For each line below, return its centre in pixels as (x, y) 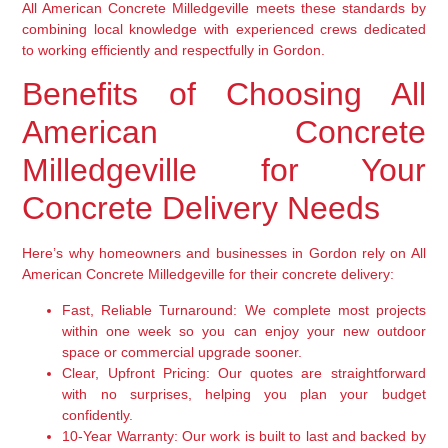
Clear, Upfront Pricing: (136, 372)
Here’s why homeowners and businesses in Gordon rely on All (224, 253)
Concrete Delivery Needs (201, 208)
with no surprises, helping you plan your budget (244, 393)
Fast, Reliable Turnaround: (150, 309)
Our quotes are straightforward (317, 372)
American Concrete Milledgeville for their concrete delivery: (208, 274)
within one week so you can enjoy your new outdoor (244, 330)
